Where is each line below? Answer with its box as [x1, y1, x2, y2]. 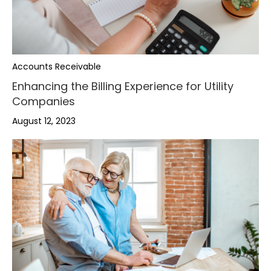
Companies [12, 93, 75, 109]
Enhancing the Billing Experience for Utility [12, 78, 233, 94]
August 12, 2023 [12, 114, 76, 127]
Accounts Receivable [12, 60, 101, 73]
